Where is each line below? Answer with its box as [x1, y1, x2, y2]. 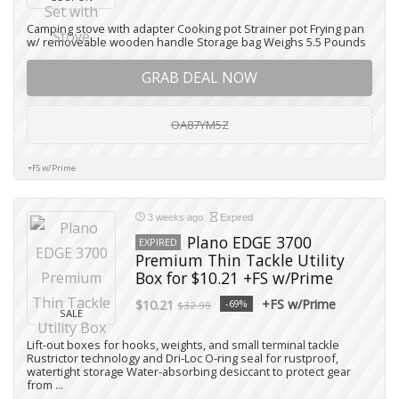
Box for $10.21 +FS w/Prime [135, 267, 333, 289]
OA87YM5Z [170, 117, 229, 133]
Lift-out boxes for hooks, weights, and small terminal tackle [27, 337, 339, 353]
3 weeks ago [145, 212, 206, 223]
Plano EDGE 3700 [187, 232, 312, 253]
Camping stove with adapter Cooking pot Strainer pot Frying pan [27, 20, 364, 37]
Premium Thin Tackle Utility [135, 249, 345, 271]
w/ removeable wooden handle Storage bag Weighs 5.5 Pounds [27, 34, 366, 50]
